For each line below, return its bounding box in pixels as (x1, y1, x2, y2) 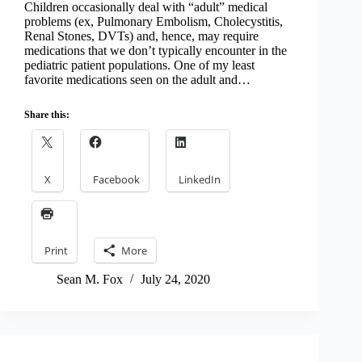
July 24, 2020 (141, 272, 210, 287)
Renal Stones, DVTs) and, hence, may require (24, 29, 259, 44)
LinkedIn (179, 172, 221, 187)
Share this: (24, 109, 69, 121)
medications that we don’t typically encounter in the (24, 44, 287, 58)
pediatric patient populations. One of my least (24, 58, 255, 73)
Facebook (93, 172, 140, 187)
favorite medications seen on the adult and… (24, 73, 250, 87)
